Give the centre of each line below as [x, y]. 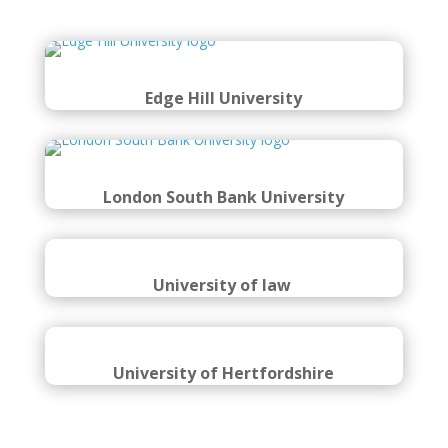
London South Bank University [224, 197]
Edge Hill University [224, 98]
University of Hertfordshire [224, 373]
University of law [223, 285]
